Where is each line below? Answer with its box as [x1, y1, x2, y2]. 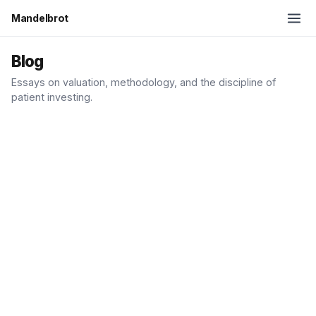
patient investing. [11, 91, 92, 103]
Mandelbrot [11, 12, 69, 24]
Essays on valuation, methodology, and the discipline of [11, 76, 276, 88]
